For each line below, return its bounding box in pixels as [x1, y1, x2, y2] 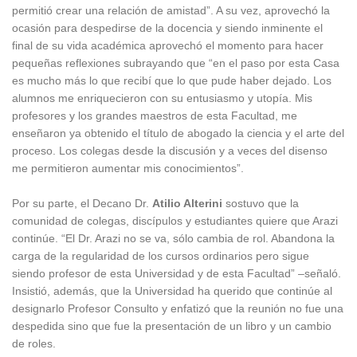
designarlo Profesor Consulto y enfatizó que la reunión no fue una [12, 301, 343, 315]
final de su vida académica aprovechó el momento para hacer [12, 38, 324, 52]
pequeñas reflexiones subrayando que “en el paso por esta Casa [12, 56, 339, 69]
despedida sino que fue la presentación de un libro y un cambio [12, 319, 331, 332]
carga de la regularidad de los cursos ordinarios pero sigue [12, 249, 309, 262]
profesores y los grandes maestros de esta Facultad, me [12, 108, 297, 122]
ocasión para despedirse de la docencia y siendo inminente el [12, 21, 323, 34]
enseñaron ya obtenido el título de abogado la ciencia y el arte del [12, 126, 344, 139]
